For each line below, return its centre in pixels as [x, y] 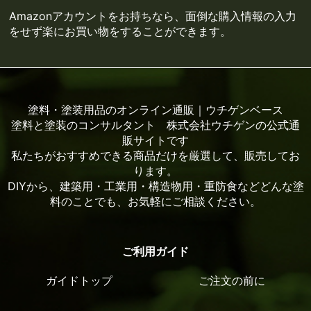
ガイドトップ [79, 280]
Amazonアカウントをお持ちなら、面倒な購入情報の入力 [153, 16]
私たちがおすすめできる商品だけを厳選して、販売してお [155, 155]
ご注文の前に [232, 280]
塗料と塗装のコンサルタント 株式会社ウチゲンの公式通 [155, 125]
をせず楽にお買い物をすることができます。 [120, 31]
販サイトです [155, 140]
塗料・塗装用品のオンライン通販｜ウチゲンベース [155, 109]
